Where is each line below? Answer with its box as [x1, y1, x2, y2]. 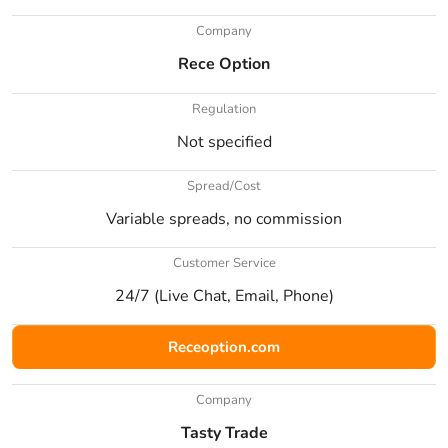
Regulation [192, 99, 256, 118]
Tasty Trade [180, 421, 268, 444]
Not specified [176, 130, 272, 153]
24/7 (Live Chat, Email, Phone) [114, 284, 334, 307]
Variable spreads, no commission [106, 207, 342, 230]
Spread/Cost [187, 176, 261, 195]
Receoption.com [168, 336, 280, 357]
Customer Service [172, 253, 276, 272]
